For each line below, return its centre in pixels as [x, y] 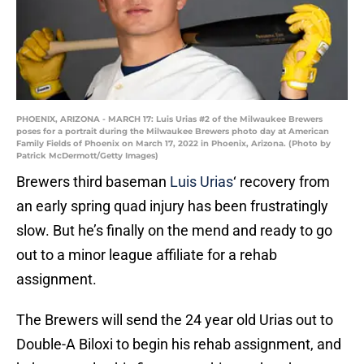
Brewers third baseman [93, 182]
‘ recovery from [282, 182]
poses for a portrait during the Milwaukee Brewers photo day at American [173, 132]
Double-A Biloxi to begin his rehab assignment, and [179, 344]
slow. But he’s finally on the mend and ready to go [174, 231]
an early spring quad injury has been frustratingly [172, 206]
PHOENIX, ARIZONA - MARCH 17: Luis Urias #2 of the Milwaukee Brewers [169, 119]
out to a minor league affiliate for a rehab [147, 255]
